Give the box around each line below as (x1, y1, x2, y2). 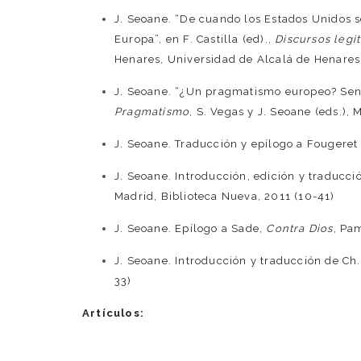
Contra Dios (266, 222, 334, 235)
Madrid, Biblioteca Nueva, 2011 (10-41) (114, 190, 335, 203)
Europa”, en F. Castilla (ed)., (114, 33, 276, 46)
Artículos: (82, 307, 144, 320)
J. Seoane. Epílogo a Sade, (114, 222, 267, 235)
